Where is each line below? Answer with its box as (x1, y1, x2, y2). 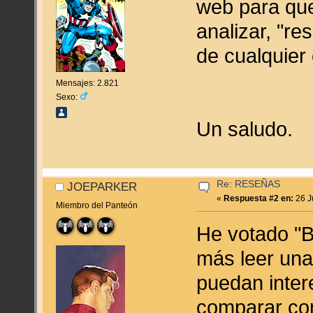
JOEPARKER (67, 180, 138, 194)
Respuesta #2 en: (224, 194, 294, 204)
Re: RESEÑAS (217, 179, 281, 190)
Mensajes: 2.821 (55, 78, 119, 88)
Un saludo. (196, 117, 293, 140)
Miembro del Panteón (55, 200, 138, 210)
